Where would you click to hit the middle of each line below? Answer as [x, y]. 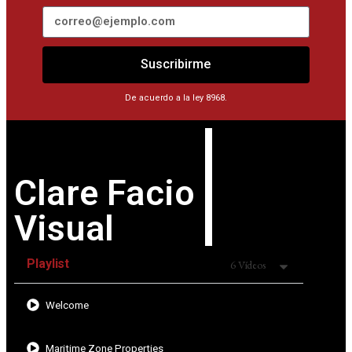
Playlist [48, 264]
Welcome [67, 305]
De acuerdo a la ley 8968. [176, 97]
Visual [64, 228]
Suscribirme [176, 64]
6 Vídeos [248, 264]
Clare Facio [105, 192]
